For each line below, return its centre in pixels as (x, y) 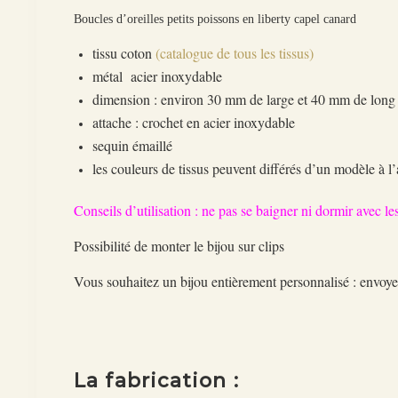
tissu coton (124, 52)
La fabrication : (159, 380)
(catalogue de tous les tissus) (235, 52)
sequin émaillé (133, 145)
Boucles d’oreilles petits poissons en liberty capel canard (215, 19)
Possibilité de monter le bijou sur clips (179, 245)
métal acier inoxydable (158, 76)
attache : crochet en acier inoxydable (194, 122)
